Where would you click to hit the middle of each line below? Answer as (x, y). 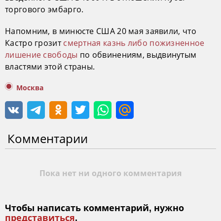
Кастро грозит (34, 43)
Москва (30, 88)
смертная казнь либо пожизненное (134, 43)
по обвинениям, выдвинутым (137, 55)
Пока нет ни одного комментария (110, 173)
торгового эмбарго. (44, 9)
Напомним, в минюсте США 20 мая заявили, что (101, 31)
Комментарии (48, 138)
